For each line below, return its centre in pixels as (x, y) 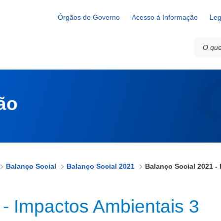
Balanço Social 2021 (101, 166)
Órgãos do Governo (89, 18)
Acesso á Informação (165, 18)
